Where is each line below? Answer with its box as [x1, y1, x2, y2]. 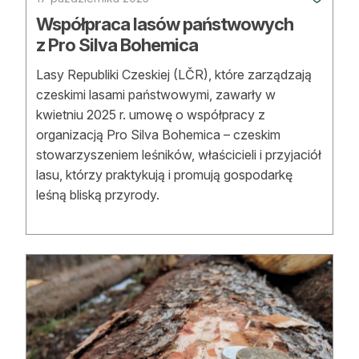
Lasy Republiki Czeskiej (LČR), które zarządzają [36, 67, 312, 83]
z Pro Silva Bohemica [36, 34, 198, 56]
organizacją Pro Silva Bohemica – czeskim [36, 127, 280, 143]
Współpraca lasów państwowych [36, 14, 293, 35]
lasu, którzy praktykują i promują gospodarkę [36, 167, 292, 184]
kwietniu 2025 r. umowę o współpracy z [36, 107, 265, 123]
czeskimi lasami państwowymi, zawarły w [36, 87, 276, 103]
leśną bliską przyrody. [36, 187, 159, 204]
